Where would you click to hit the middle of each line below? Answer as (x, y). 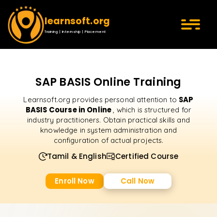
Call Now (138, 181)
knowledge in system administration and (108, 130)
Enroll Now (75, 181)
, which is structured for (152, 110)
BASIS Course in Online (69, 110)
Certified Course (147, 156)
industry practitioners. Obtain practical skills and (108, 120)
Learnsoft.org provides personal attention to (101, 100)
